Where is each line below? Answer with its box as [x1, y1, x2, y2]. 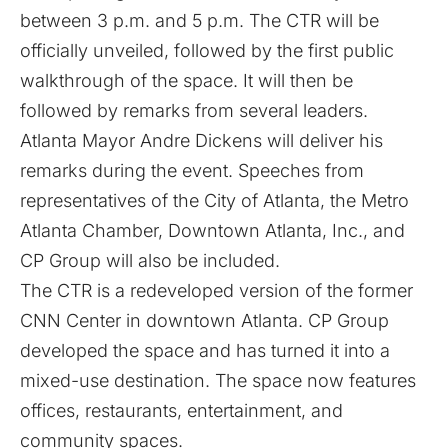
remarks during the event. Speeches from [20, 160, 364, 182]
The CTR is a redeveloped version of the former [20, 280, 413, 302]
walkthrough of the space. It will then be [20, 70, 353, 92]
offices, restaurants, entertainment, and [20, 400, 343, 422]
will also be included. [101, 250, 280, 272]
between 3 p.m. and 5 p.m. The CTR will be [20, 10, 379, 32]
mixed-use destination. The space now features [20, 370, 416, 392]
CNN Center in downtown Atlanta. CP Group [20, 310, 389, 332]
